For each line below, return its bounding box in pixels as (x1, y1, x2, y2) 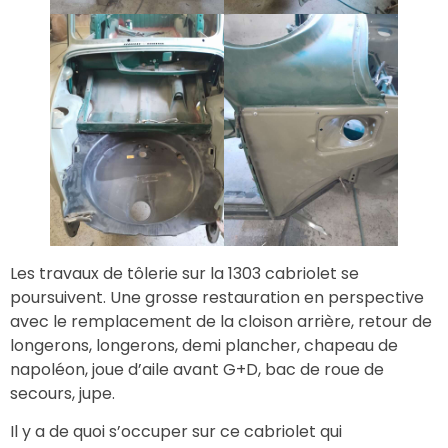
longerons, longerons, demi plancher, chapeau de (10, 333, 398, 357)
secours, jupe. (10, 381, 115, 405)
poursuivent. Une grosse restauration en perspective (10, 285, 424, 309)
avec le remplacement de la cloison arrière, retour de (10, 309, 432, 333)
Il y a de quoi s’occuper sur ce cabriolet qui (10, 420, 342, 444)
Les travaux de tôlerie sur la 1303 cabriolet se (10, 261, 359, 285)
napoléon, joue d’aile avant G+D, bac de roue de (10, 357, 384, 381)
